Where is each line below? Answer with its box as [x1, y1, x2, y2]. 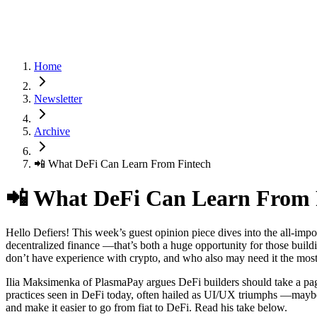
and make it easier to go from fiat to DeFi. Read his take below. [6, 301, 287, 314]
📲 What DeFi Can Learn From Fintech [34, 157, 211, 170]
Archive [34, 125, 70, 137]
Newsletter [34, 92, 82, 105]
